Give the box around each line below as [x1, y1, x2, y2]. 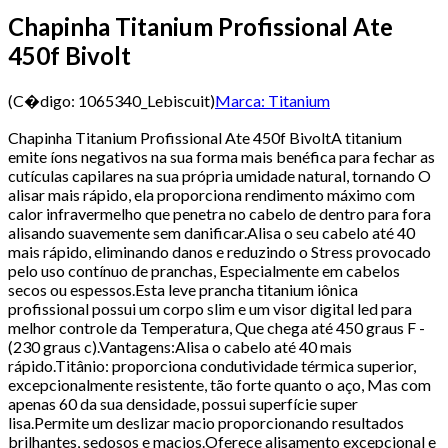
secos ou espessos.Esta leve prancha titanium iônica [8, 279, 358, 299]
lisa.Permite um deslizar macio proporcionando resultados [8, 412, 404, 432]
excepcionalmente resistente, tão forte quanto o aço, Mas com [8, 374, 431, 394]
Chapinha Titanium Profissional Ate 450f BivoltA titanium [8, 127, 402, 147]
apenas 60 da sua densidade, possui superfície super [8, 393, 358, 413]
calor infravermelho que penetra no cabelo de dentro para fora [8, 203, 431, 223]
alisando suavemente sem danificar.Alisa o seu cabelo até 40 [8, 222, 415, 242]
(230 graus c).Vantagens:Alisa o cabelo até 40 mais [8, 336, 352, 356]
